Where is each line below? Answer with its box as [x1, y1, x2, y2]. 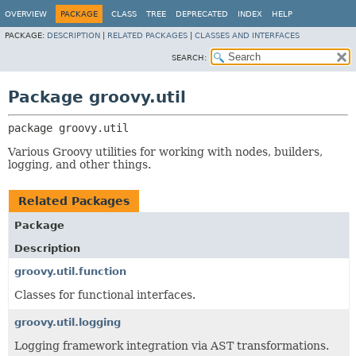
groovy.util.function [14, 265, 126, 277]
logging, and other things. [8, 158, 151, 171]
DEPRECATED [176, 10, 228, 18]
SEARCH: [172, 53, 207, 62]
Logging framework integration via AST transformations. [14, 339, 329, 352]
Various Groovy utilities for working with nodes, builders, [8, 145, 323, 158]
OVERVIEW [5, 10, 47, 18]
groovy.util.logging [14, 316, 121, 328]
